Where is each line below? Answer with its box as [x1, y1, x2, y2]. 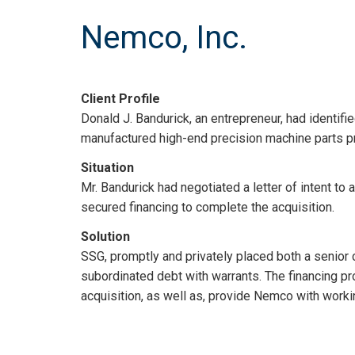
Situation [81, 159, 134, 175]
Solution [81, 228, 130, 244]
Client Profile [81, 90, 160, 106]
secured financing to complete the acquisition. [81, 199, 334, 215]
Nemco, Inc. [81, 18, 247, 56]
